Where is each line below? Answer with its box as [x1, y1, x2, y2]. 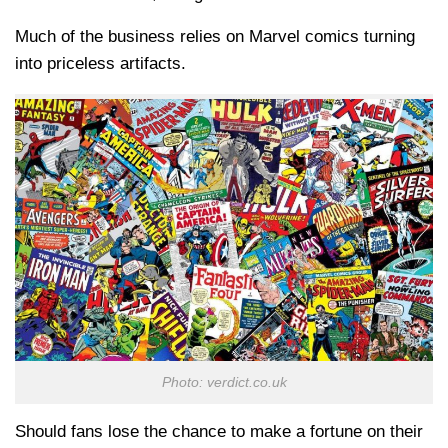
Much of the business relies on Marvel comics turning [15, 27, 415, 47]
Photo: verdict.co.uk [161, 374, 287, 390]
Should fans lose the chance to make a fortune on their [15, 421, 423, 441]
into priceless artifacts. [15, 54, 186, 74]
